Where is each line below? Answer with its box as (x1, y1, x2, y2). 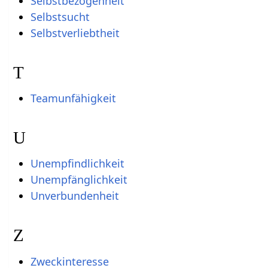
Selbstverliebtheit (30, 25, 120, 40)
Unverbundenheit (30, 188, 119, 203)
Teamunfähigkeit (30, 91, 116, 105)
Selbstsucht (30, 9, 90, 24)
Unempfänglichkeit (30, 172, 127, 187)
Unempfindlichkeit (30, 156, 124, 171)
